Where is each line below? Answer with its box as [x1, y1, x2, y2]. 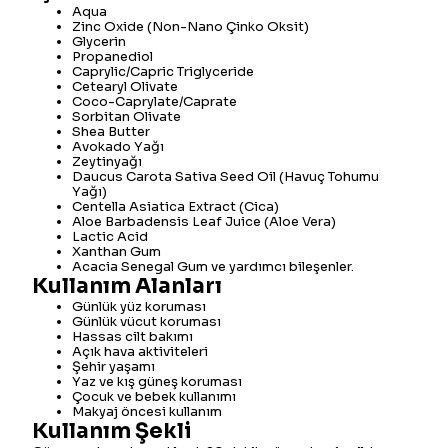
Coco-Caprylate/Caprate [72, 93, 237, 110]
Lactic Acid [72, 228, 148, 245]
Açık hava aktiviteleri [72, 343, 208, 360]
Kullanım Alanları [32, 273, 222, 299]
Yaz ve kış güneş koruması [72, 373, 242, 390]
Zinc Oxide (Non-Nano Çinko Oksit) [72, 18, 309, 35]
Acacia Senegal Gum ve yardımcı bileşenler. [72, 258, 354, 275]
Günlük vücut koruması [72, 313, 221, 330]
